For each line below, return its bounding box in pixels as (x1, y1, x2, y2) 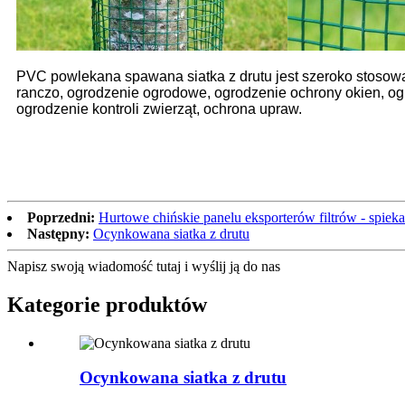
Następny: (27, 225, 89, 241)
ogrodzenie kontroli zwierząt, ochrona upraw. (16, 100, 302, 117)
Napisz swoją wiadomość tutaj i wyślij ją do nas (7, 258, 280, 274)
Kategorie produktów (7, 292, 207, 316)
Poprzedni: (27, 209, 95, 225)
